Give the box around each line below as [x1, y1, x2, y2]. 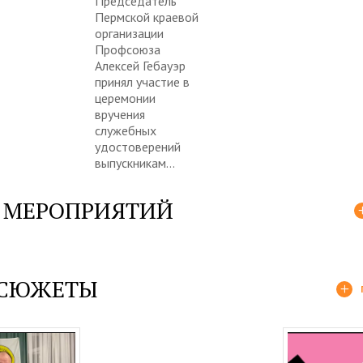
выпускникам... [95, 154, 175, 171]
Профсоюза [95, 41, 160, 58]
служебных [95, 122, 156, 139]
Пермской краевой [95, 8, 199, 25]
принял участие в [95, 73, 190, 90]
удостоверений [95, 138, 181, 155]
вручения [95, 105, 145, 122]
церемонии [95, 89, 156, 106]
